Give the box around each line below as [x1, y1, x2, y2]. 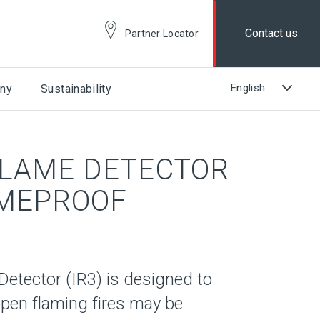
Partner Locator [124, 28, 199, 39]
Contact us [245, 26, 299, 40]
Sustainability [41, 82, 112, 96]
